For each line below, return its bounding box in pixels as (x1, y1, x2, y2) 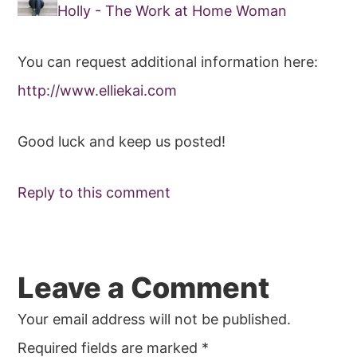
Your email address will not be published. (18, 311, 292, 328)
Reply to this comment (18, 184, 171, 202)
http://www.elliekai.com (18, 82, 178, 100)
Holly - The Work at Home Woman (57, 2, 288, 20)
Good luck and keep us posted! (18, 133, 226, 151)
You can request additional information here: (18, 53, 319, 71)
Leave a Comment (18, 270, 270, 306)
